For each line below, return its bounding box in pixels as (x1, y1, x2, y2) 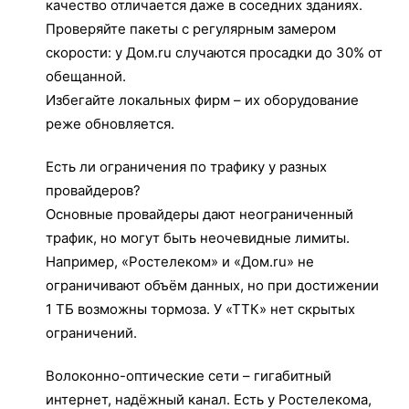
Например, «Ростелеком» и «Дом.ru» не (46, 253, 314, 270)
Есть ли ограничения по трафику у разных (46, 158, 327, 175)
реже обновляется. (46, 115, 174, 132)
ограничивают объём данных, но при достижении (46, 277, 379, 294)
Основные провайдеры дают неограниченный (46, 205, 353, 223)
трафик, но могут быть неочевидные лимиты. (46, 229, 350, 246)
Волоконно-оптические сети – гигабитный (46, 367, 331, 384)
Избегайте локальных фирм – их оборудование (46, 91, 359, 109)
